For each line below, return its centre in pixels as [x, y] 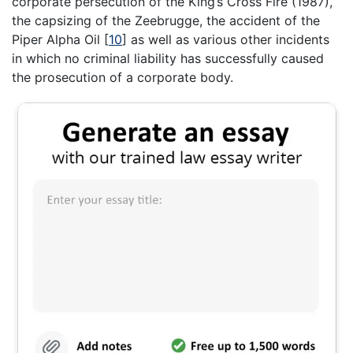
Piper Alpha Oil [58, 39]
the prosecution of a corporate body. [123, 77]
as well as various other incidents [228, 39]
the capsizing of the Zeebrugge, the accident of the [166, 20]
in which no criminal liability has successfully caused [168, 58]
